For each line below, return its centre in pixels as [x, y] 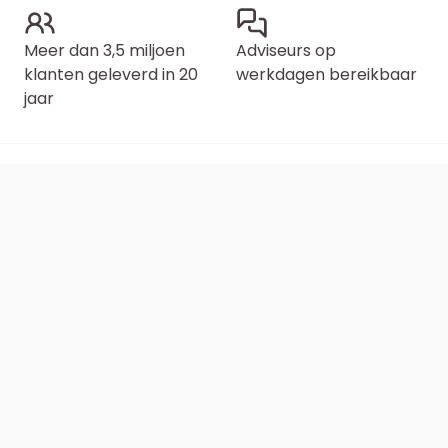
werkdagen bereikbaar [326, 74]
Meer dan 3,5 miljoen [104, 50]
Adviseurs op [286, 50]
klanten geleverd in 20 [111, 74]
